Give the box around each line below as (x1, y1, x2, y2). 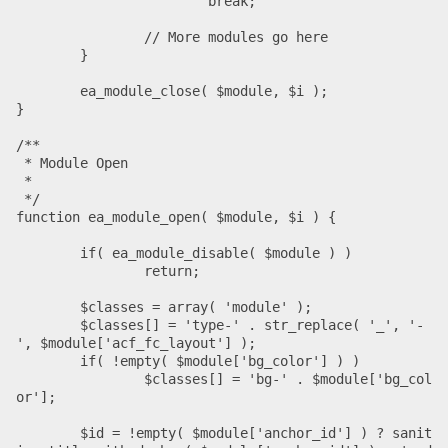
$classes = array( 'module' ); (16, 298, 80, 315)
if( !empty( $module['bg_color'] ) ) (16, 352, 80, 369)
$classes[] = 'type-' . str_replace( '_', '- (16, 316, 80, 333)
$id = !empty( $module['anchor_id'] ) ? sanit (16, 424, 80, 441)
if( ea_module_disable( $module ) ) (16, 244, 80, 261)
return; (16, 262, 144, 279)
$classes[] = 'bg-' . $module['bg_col (16, 370, 144, 387)
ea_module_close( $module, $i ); (16, 82, 80, 99)
